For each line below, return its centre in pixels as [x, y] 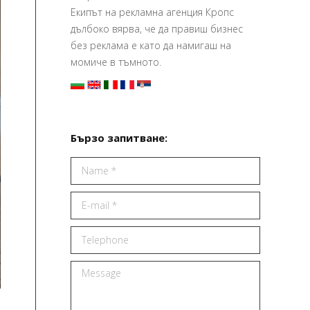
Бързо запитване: [119, 138]
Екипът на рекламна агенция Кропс [152, 12]
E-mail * [88, 200]
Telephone [94, 234]
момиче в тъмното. [116, 62]
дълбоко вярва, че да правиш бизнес [157, 29]
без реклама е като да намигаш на [151, 45]
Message [90, 269]
